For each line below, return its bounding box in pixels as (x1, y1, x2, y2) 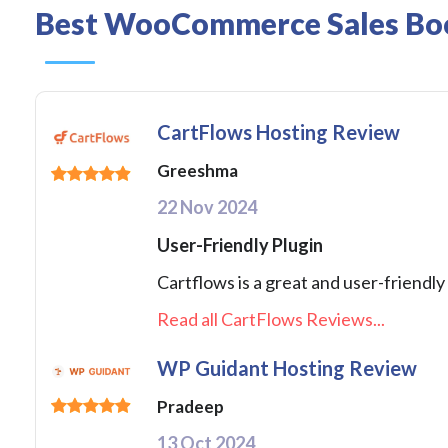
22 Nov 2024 (157, 196, 257, 219)
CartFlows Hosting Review (157, 120, 400, 145)
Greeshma (157, 160, 238, 182)
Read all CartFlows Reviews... (157, 308, 385, 331)
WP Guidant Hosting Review (157, 356, 417, 381)
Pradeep (157, 396, 224, 418)
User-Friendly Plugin (157, 234, 323, 257)
